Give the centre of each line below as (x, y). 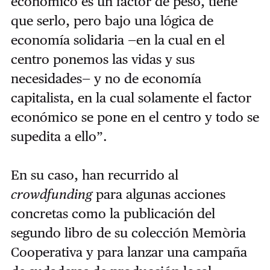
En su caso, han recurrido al (94, 174)
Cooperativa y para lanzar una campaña (129, 252)
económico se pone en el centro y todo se (135, 117)
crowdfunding (51, 194)
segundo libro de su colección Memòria (128, 232)
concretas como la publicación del (113, 213)
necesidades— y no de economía (106, 78)
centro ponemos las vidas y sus (102, 59)
